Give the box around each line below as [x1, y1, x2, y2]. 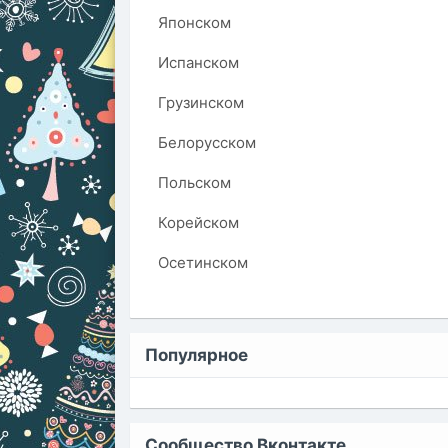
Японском [158, 13, 231, 32]
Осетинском [158, 253, 248, 272]
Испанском [158, 53, 239, 72]
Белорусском [158, 133, 256, 152]
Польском [158, 173, 231, 192]
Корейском [158, 213, 239, 232]
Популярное [145, 345, 248, 365]
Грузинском [158, 93, 244, 112]
